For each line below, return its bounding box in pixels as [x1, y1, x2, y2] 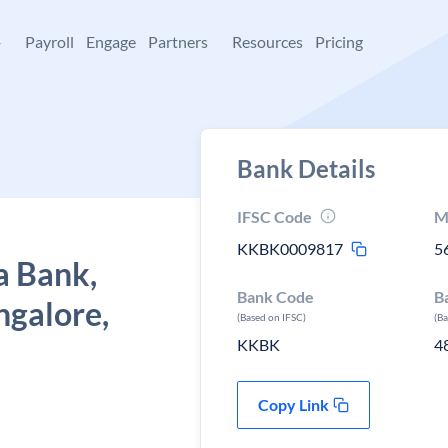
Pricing [315, 32, 363, 51]
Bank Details [237, 154, 375, 183]
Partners [148, 32, 208, 51]
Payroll [25, 32, 74, 51]
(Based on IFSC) [237, 311, 306, 323]
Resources [232, 32, 303, 51]
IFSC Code [237, 207, 312, 226]
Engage [86, 32, 136, 51]
